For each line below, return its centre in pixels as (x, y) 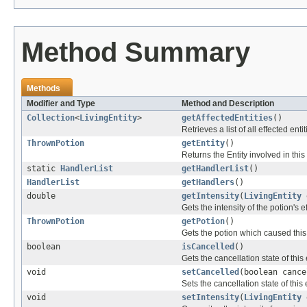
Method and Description (228, 104)
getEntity (203, 144)
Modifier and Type (61, 104)
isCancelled (208, 247)
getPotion (203, 222)
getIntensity (210, 196)
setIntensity (210, 298)
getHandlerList (215, 169)
